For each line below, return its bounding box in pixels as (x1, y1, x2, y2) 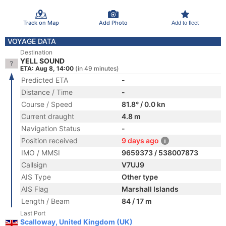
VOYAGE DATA (8, 37, 56, 45)
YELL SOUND (20, 56, 65, 65)
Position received (21, 136, 78, 145)
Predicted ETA (21, 76, 68, 84)
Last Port (20, 209, 45, 217)
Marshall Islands (122, 185, 179, 193)
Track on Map (23, 19, 59, 26)
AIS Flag (21, 185, 48, 193)
